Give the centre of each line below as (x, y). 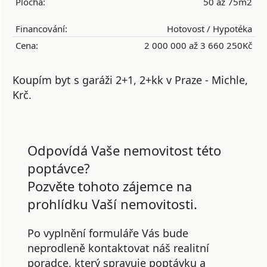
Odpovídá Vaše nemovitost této (124, 150)
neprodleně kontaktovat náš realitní (118, 248)
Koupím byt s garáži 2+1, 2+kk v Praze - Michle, (130, 80)
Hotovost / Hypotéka (209, 29)
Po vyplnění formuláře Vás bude (108, 233)
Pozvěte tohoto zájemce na (110, 186)
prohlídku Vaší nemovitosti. (112, 204)
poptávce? (59, 168)
